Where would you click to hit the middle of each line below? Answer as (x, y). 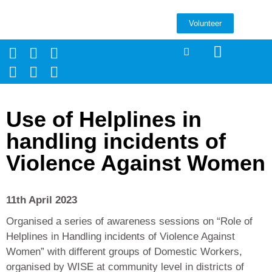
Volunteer (206, 23)
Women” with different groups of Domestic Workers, (124, 252)
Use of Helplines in (104, 119)
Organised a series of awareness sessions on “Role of (129, 221)
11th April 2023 (42, 200)
